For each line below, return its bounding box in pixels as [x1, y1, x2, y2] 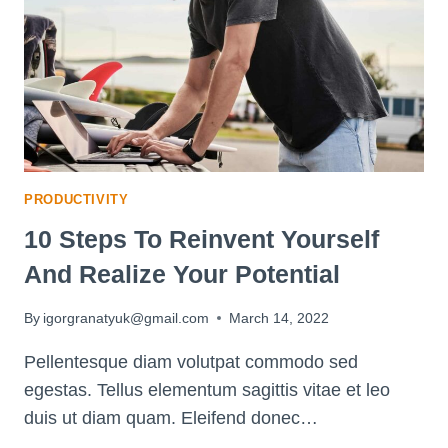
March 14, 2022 [229, 309, 330, 326]
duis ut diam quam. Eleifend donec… [24, 407, 318, 428]
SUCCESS [114, 69, 186, 85]
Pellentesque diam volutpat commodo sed [24, 351, 358, 372]
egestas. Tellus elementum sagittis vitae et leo [24, 379, 390, 400]
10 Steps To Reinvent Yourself [24, 225, 379, 254]
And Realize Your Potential [24, 260, 340, 289]
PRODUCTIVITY [24, 192, 129, 207]
